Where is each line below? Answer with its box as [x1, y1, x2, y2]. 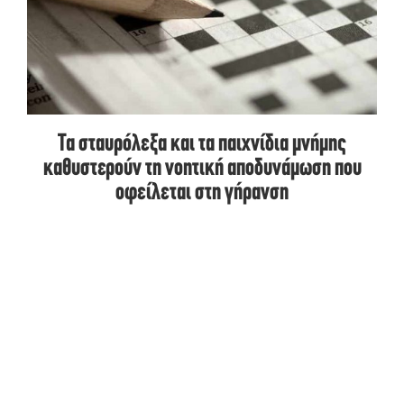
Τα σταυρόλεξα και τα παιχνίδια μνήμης [58, 133, 346, 158]
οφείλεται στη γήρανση [115, 181, 289, 207]
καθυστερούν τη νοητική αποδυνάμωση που [42, 157, 362, 182]
